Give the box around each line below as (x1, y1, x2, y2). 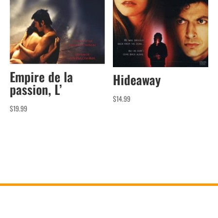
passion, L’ (10, 80, 62, 99)
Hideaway (113, 70, 161, 90)
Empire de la (10, 67, 73, 87)
